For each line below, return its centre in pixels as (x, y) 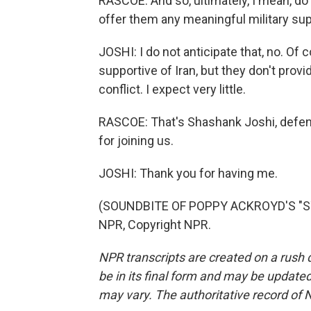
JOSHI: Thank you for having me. (188, 173)
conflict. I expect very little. (172, 89)
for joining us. (136, 141)
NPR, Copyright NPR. (155, 225)
